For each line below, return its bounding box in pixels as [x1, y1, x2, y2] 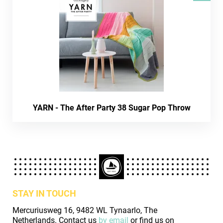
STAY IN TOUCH [12, 188, 76, 199]
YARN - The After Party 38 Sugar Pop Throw [32, 103, 191, 112]
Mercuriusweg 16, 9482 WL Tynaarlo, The [12, 205, 157, 215]
